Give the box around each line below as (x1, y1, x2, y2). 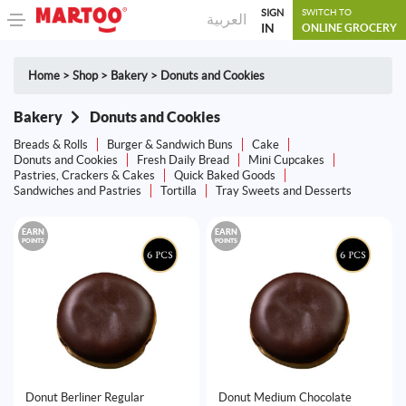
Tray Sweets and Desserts (216, 183, 352, 198)
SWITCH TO (302, 7, 352, 17)
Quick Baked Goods (174, 168, 275, 182)
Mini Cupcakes (248, 152, 324, 167)
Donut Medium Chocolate (217, 390, 352, 404)
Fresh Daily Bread (137, 152, 229, 167)
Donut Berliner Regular (24, 390, 144, 404)
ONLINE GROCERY (302, 21, 397, 34)
